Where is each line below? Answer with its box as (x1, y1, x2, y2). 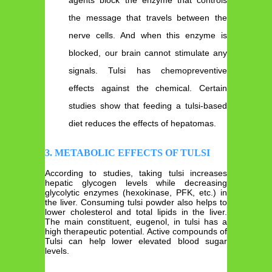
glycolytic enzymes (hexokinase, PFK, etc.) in (45, 188, 227, 198)
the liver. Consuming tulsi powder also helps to (45, 197, 227, 208)
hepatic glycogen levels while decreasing (45, 178, 227, 188)
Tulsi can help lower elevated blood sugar (45, 236, 227, 246)
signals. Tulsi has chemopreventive (69, 65, 227, 75)
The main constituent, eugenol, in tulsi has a (45, 217, 227, 227)
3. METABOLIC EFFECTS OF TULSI (45, 148, 210, 158)
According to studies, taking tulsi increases (45, 168, 227, 178)
